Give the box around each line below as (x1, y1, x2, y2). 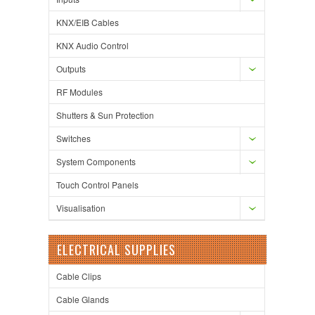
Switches (56, 132, 91, 145)
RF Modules (56, 86, 103, 98)
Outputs (56, 63, 86, 75)
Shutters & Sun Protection (56, 109, 154, 122)
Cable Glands (56, 293, 109, 306)
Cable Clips (56, 270, 101, 283)
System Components (56, 155, 136, 168)
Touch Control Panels (56, 179, 139, 191)
